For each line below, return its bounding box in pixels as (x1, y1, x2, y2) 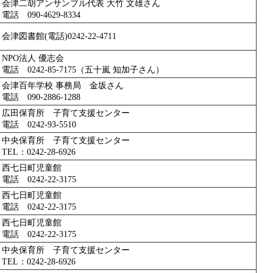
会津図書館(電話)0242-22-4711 (2, 31, 116, 41)
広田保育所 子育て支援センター (2, 108, 130, 118)
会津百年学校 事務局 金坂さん (2, 80, 124, 90)
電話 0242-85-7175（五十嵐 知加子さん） (2, 65, 164, 74)
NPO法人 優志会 (2, 53, 64, 63)
